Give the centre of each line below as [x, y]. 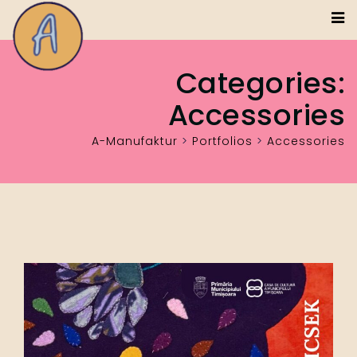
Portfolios [222, 141]
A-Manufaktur [135, 141]
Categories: [260, 83]
